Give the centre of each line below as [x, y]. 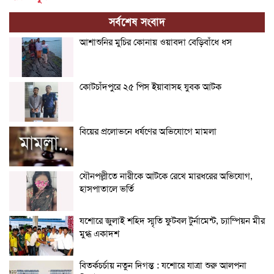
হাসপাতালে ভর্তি [107, 189]
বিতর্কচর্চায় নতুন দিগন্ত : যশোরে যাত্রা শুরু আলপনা [163, 266]
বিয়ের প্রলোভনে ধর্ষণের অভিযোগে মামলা [148, 132]
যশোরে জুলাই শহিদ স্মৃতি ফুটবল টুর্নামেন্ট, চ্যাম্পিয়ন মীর [172, 221]
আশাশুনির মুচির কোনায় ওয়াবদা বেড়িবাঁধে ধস [156, 43]
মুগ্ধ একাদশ [99, 234]
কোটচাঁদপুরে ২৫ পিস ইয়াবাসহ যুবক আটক [150, 87]
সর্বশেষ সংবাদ [137, 22]
